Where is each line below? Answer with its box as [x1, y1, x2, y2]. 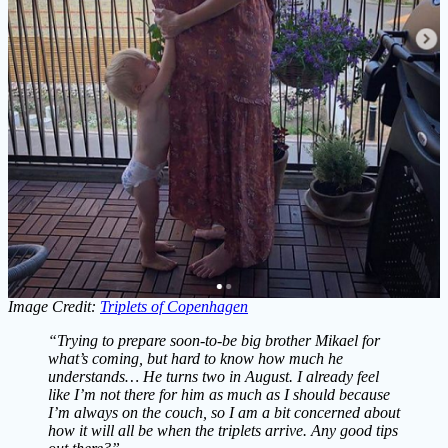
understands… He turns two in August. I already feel [48, 368, 379, 386]
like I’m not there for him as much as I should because [48, 386, 390, 404]
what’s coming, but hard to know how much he [48, 350, 343, 368]
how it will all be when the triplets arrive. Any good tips [48, 422, 398, 440]
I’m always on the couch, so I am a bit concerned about [48, 404, 400, 422]
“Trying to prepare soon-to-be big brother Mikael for [48, 332, 380, 350]
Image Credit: [8, 298, 100, 316]
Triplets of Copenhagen [100, 298, 248, 316]
